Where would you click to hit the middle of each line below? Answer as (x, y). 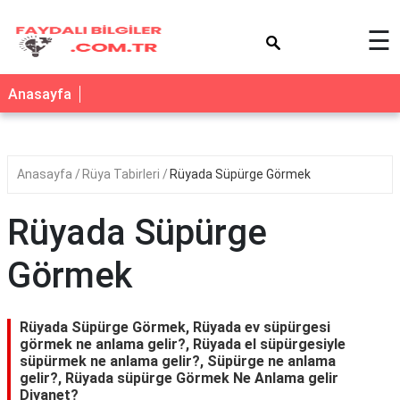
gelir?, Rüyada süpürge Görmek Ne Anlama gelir (179, 378)
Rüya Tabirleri (122, 174)
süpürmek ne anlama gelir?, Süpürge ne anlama (178, 361)
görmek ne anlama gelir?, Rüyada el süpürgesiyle (183, 344)
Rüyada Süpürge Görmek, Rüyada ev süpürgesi (175, 327)
